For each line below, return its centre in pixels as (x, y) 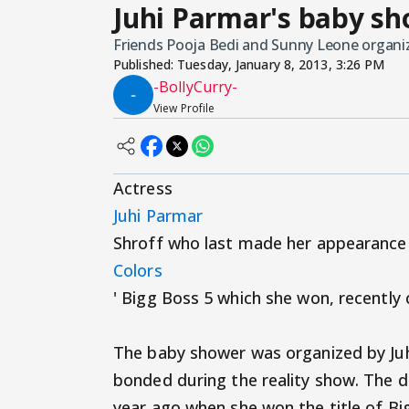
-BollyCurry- (196, 87)
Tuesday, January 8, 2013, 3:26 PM (281, 65)
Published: (146, 65)
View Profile (184, 109)
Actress (143, 189)
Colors (138, 271)
